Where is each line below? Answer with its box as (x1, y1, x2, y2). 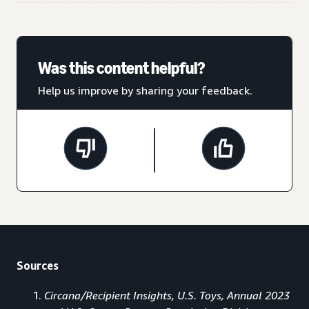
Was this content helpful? (38, 57, 205, 78)
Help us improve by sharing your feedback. (38, 83, 252, 97)
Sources (17, 258, 59, 272)
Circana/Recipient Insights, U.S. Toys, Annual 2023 (44, 288, 290, 302)
